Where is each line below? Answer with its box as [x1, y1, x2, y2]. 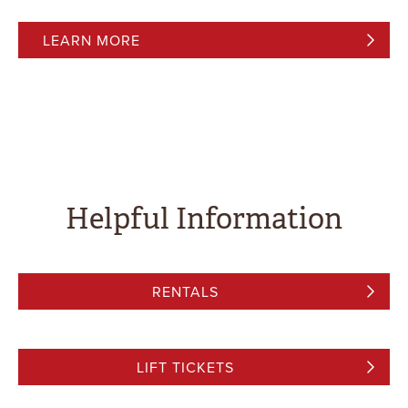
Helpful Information [66, 200, 342, 237]
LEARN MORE [43, 30, 140, 51]
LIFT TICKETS [137, 357, 234, 378]
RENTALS [152, 281, 219, 302]
